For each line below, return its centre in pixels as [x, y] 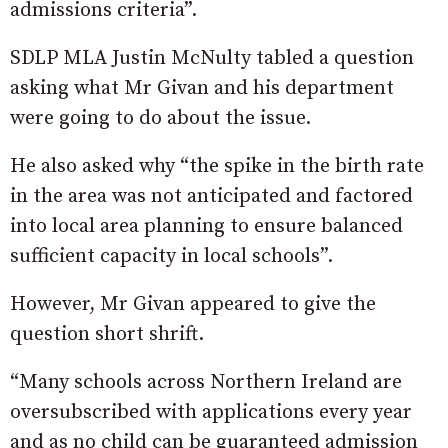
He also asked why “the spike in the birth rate [217, 167]
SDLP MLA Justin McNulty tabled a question [212, 59]
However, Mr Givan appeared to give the [193, 305]
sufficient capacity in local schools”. [171, 257]
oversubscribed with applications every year [211, 413]
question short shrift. [107, 335]
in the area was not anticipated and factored [211, 197]
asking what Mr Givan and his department [202, 89]
